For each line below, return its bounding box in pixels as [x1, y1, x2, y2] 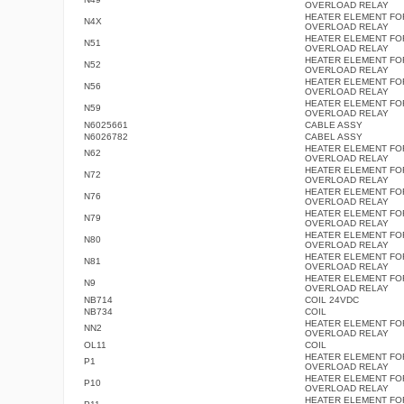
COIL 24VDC [304, 294, 359, 305]
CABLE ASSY [304, 119, 363, 130]
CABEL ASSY [304, 131, 363, 142]
